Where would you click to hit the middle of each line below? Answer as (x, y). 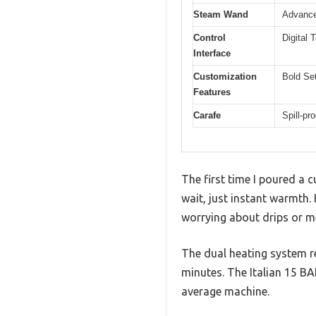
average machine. (225, 292)
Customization (225, 76)
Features (212, 92)
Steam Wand (221, 14)
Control (209, 37)
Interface (212, 53)
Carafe (207, 115)
